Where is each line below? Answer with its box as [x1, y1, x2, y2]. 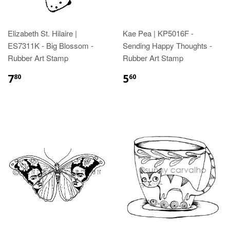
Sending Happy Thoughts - [123, 40, 212, 51]
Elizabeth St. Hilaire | [8, 27, 77, 39]
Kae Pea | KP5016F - [123, 27, 194, 39]
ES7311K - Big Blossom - [8, 40, 93, 51]
